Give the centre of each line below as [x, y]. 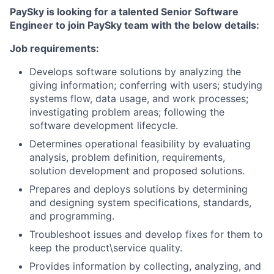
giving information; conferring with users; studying [146, 85]
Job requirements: [54, 49]
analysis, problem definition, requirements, [127, 157]
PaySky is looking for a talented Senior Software [124, 12]
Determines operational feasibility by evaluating [140, 144]
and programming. [72, 216]
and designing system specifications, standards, [140, 203]
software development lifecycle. [104, 126]
